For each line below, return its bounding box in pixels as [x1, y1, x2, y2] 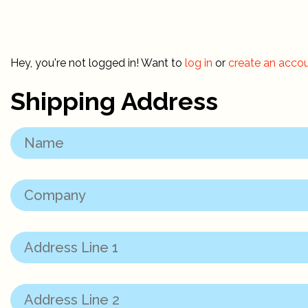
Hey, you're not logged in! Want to [10, 56, 185, 69]
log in [185, 56, 212, 69]
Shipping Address [10, 87, 218, 116]
